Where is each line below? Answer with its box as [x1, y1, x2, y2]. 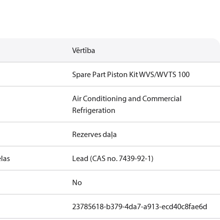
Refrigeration [72, 105, 116, 115]
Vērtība [72, 45, 96, 55]
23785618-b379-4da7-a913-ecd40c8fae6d [72, 201, 208, 211]
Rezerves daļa [72, 129, 117, 139]
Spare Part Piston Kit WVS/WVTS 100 [72, 69, 190, 79]
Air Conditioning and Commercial [72, 93, 182, 103]
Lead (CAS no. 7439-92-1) [72, 153, 154, 163]
